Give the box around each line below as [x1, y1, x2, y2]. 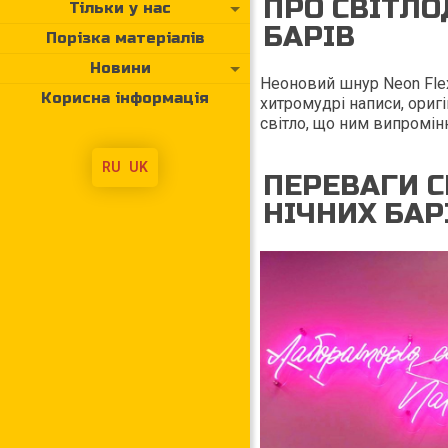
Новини [89, 58, 151, 77]
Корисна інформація [41, 88, 209, 107]
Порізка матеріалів [45, 28, 205, 47]
